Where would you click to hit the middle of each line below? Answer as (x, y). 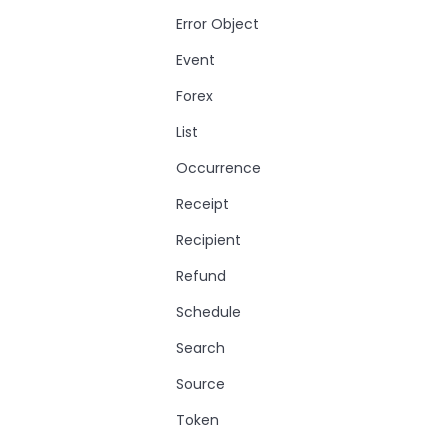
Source (200, 384)
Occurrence (218, 168)
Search (200, 348)
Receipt (202, 204)
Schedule (208, 312)
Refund (201, 276)
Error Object (217, 24)
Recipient (208, 240)
